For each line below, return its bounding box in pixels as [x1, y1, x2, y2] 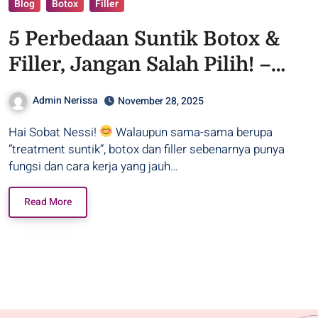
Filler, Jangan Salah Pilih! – [9, 53, 271, 76]
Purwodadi [9, 78, 116, 102]
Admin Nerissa [33, 92, 98, 108]
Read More [24, 194, 72, 209]
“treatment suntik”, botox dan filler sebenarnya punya [9, 140, 285, 158]
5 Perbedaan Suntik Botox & [9, 27, 280, 50]
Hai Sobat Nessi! [17, 123, 99, 141]
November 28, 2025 [118, 93, 204, 109]
